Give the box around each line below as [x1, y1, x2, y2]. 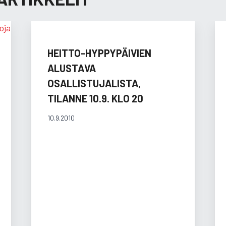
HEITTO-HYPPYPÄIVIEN [47, 46, 151, 59]
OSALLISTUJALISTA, [47, 77, 141, 89]
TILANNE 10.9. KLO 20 [47, 92, 143, 104]
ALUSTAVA [47, 62, 96, 74]
